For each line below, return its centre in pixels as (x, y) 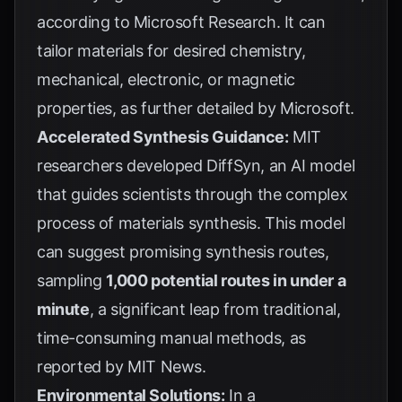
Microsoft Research (205, 22)
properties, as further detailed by (159, 108)
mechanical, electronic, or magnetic (166, 79)
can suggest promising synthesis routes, (183, 252)
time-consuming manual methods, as (171, 338)
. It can (301, 22)
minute (63, 309)
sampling (72, 280)
